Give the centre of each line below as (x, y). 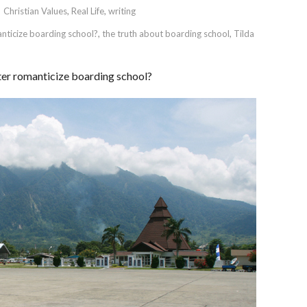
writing (122, 11)
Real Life (88, 11)
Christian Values (35, 11)
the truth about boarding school (166, 34)
